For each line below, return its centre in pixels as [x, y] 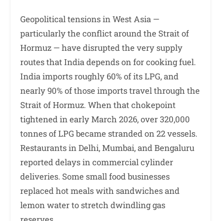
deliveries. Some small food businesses [95, 177]
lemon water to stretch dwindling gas [93, 205]
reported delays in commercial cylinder [97, 162]
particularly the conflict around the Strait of [105, 34]
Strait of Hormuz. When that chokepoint [98, 105]
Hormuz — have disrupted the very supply [101, 48]
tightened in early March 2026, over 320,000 [105, 119]
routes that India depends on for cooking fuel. [108, 62]
